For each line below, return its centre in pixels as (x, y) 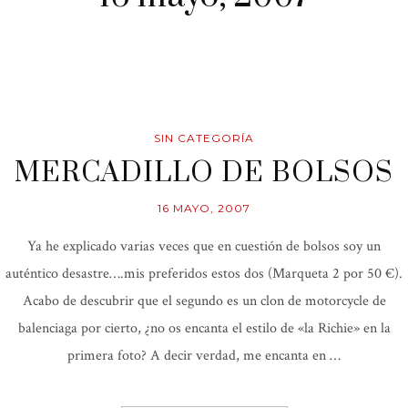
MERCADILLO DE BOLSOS (204, 173)
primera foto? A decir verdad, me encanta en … (204, 356)
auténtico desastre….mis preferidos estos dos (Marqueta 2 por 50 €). (204, 274)
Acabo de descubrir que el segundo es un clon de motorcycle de (204, 301)
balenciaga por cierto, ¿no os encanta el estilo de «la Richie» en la (204, 329)
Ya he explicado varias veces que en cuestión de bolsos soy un (204, 247)
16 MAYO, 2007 (204, 209)
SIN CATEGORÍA (204, 138)
